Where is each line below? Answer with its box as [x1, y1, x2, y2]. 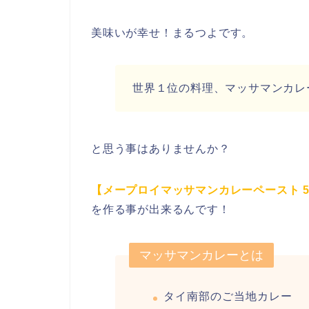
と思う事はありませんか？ [91, 143, 230, 155]
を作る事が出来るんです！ [91, 203, 230, 216]
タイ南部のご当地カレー [163, 290, 292, 303]
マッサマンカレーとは [139, 248, 263, 263]
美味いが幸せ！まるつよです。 [91, 27, 254, 39]
